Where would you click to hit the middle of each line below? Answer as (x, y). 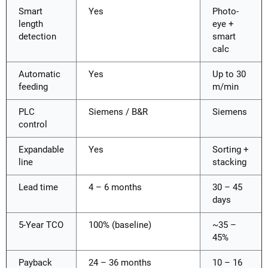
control (33, 124)
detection (37, 36)
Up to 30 (229, 74)
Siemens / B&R (118, 112)
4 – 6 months (115, 187)
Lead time (38, 187)
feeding (33, 86)
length (31, 24)
